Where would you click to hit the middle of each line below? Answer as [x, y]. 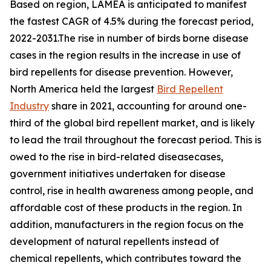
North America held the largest [83, 89]
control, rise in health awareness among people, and [132, 191]
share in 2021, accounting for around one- [148, 106]
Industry [29, 106]
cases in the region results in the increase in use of [125, 55]
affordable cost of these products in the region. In [126, 208]
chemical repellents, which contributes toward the [126, 259]
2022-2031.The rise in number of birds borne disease [129, 38]
